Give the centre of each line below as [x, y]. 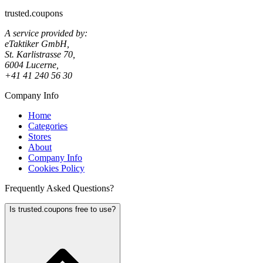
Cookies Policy [56, 168]
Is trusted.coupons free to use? [63, 209]
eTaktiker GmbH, [37, 43]
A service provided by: [46, 33]
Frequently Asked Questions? [59, 188]
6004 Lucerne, [32, 65]
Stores [40, 136]
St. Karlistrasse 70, [40, 54]
